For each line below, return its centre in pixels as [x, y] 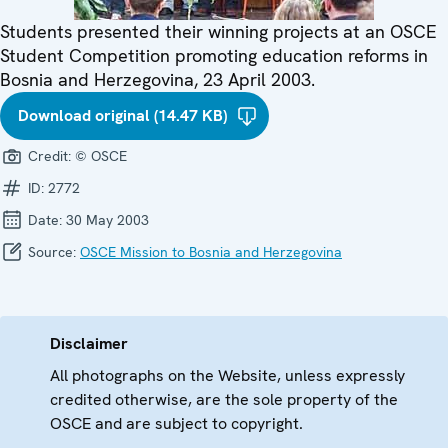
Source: [52, 251]
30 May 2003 [107, 219]
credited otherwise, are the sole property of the [224, 399]
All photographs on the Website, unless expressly [227, 375]
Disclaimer [89, 343]
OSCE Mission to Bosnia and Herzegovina [211, 251]
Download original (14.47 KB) [122, 115]
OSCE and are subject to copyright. [176, 423]
